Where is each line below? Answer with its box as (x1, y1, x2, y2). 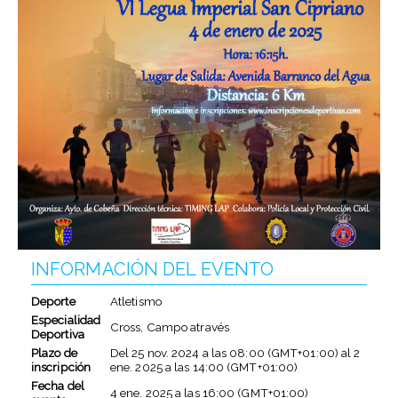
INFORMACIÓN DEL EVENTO (30, 259, 275, 281)
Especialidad (30, 313, 101, 328)
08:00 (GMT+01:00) (229, 346, 338, 361)
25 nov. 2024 (131, 346, 200, 361)
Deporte (30, 294, 76, 309)
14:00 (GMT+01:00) (192, 360, 298, 375)
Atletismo (109, 294, 162, 309)
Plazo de (30, 346, 77, 361)
